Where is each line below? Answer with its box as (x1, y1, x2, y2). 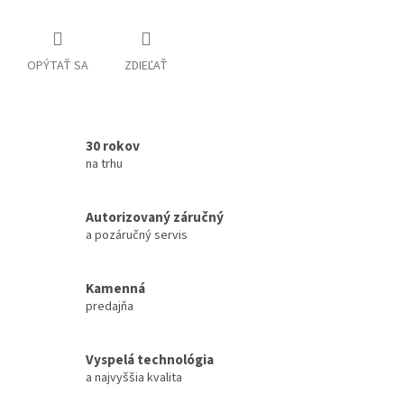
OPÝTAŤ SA (27, 57, 88, 76)
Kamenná (86, 279, 145, 299)
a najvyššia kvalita (86, 369, 182, 388)
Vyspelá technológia (86, 350, 214, 371)
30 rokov (86, 136, 140, 157)
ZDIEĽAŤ (124, 57, 168, 76)
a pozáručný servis (86, 226, 188, 245)
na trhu (86, 155, 123, 174)
